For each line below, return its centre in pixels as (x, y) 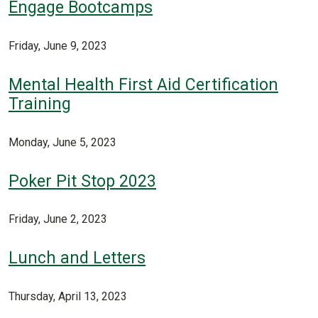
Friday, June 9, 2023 (58, 46)
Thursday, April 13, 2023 (68, 296)
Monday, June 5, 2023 (62, 142)
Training (40, 104)
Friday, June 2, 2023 (58, 219)
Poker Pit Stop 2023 (82, 181)
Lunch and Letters (77, 258)
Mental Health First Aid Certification (143, 84)
